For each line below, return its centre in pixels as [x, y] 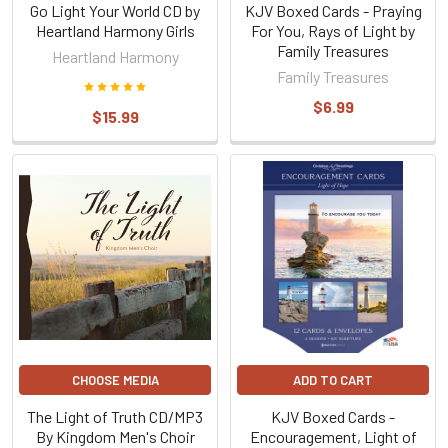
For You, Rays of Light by [333, 30]
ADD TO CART [333, 380]
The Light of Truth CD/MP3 [115, 416]
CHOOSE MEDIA [115, 380]
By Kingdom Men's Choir [115, 436]
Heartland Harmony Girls [115, 30]
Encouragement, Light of [333, 436]
